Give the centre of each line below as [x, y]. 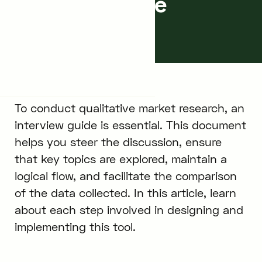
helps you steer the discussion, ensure [118, 142]
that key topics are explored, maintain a [120, 158]
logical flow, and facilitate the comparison [125, 175]
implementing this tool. [75, 226]
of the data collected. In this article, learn [125, 192]
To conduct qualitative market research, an [129, 108]
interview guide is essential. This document [130, 125]
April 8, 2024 [50, 42]
